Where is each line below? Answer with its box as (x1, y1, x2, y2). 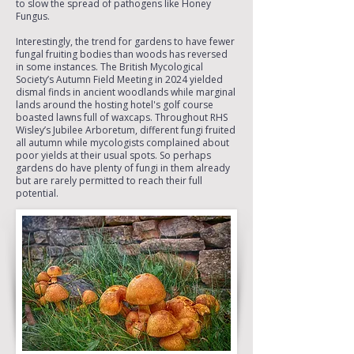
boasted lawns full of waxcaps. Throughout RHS (16, 111, 228, 124)
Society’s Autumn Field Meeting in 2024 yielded (16, 73, 223, 86)
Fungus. (16, 9, 50, 23)
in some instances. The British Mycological (16, 60, 203, 73)
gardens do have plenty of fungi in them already (16, 161, 230, 175)
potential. (16, 186, 61, 200)
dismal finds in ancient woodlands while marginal (16, 85, 235, 99)
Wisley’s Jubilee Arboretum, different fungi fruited (16, 123, 235, 137)
